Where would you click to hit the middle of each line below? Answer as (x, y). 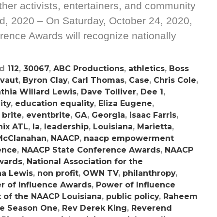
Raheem (180, 196)
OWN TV (101, 173)
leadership (66, 127)
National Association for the (85, 162)
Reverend (152, 208)
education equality (54, 103)
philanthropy (149, 173)
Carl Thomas (98, 80)
